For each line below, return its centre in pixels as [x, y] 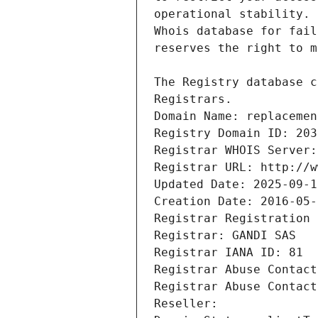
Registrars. [193, 99]
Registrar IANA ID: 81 [229, 253]
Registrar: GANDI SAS [225, 236]
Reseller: [190, 304]
